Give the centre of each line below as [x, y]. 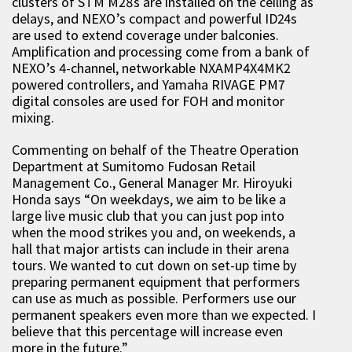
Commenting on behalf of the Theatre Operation [155, 150]
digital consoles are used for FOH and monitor [148, 101]
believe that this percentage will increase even [147, 331]
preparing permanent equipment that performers [156, 282]
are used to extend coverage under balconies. [145, 35]
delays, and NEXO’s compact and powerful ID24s [154, 18]
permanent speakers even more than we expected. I [164, 315]
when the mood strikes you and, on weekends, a [154, 232]
